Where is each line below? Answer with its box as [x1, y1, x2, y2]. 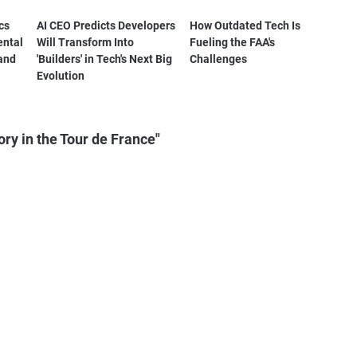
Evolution [36, 69, 84, 82]
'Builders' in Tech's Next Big [36, 52, 172, 65]
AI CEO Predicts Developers [36, 18, 175, 32]
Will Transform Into [36, 35, 134, 49]
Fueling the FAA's [190, 35, 276, 49]
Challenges [190, 52, 248, 65]
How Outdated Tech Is [190, 18, 301, 32]
